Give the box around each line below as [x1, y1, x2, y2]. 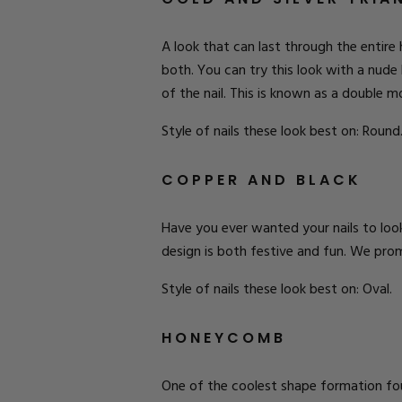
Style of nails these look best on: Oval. [162, 278, 392, 301]
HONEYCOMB [162, 328, 286, 348]
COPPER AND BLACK [162, 170, 362, 190]
